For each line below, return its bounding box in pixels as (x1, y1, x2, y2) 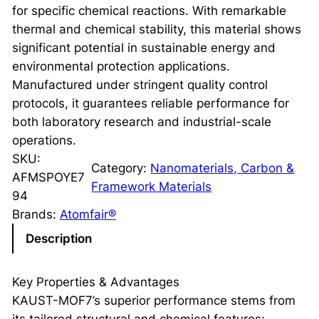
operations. (11, 132, 76, 147)
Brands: (11, 206, 60, 221)
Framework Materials (91, 179, 212, 194)
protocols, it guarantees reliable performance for (11, 95, 289, 110)
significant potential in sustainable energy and (11, 40, 276, 55)
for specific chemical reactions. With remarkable (11, 3, 286, 18)
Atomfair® (59, 206, 116, 221)
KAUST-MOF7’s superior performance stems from (11, 293, 296, 308)
